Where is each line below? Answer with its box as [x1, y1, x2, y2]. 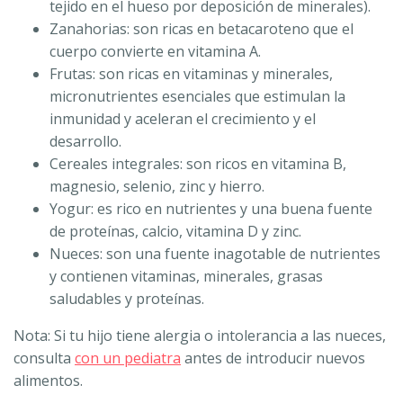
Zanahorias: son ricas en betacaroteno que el [49, 19, 354, 40]
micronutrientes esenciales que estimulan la [49, 86, 345, 107]
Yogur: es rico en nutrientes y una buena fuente [49, 199, 372, 219]
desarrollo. [49, 131, 121, 152]
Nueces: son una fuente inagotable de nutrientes [49, 244, 381, 264]
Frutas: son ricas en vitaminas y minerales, [49, 64, 333, 85]
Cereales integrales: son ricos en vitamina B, [49, 154, 346, 175]
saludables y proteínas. [49, 289, 204, 309]
